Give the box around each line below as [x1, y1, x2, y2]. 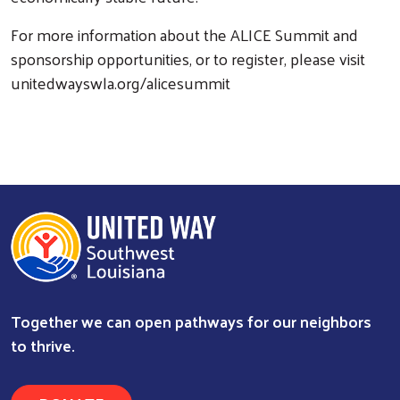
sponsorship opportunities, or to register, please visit [11, 44, 365, 74]
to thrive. [11, 330, 75, 361]
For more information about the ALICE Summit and [11, 20, 358, 50]
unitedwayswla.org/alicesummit [11, 68, 230, 98]
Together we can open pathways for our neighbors [11, 306, 371, 337]
